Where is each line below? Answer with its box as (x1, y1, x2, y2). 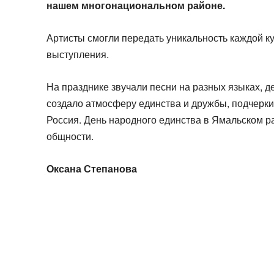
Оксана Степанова (46, 161, 137, 176)
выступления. (46, 46, 109, 61)
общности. (46, 128, 94, 143)
